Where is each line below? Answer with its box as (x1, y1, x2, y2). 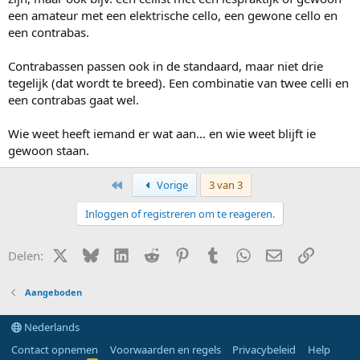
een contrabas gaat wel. (8, 92, 139, 108)
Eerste (123, 177, 153, 191)
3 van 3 (208, 178, 243, 192)
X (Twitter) (67, 246, 125, 262)
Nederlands (22, 320, 80, 334)
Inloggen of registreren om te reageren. (85, 207, 275, 221)
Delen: (8, 247, 43, 264)
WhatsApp (251, 246, 309, 262)
